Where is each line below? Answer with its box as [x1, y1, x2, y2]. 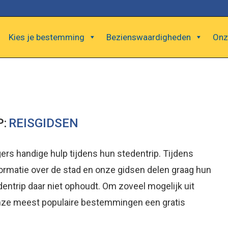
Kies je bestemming [9, 32, 84, 42]
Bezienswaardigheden [106, 32, 191, 42]
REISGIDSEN [9, 116, 79, 130]
